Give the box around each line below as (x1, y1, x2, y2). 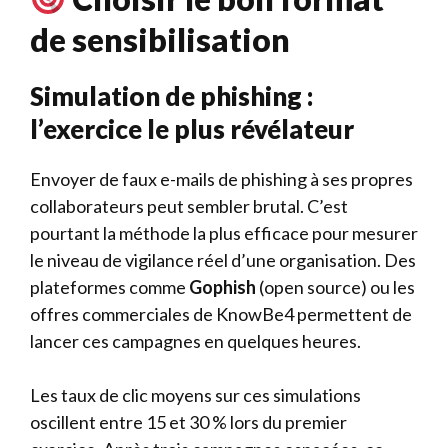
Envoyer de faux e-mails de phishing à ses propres (30, 168, 413, 190)
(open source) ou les (256, 276, 415, 298)
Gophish (189, 276, 256, 298)
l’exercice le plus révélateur (30, 113, 354, 145)
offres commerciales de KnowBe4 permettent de (30, 303, 412, 325)
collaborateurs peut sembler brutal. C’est (30, 195, 348, 217)
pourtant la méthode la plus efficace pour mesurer (30, 222, 418, 244)
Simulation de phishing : (30, 80, 313, 112)
